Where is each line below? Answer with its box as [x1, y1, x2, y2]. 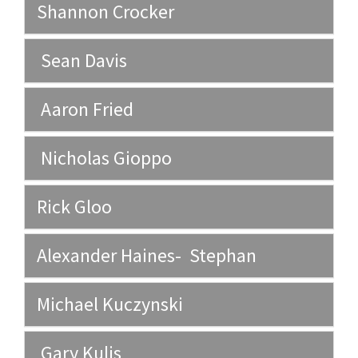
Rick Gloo [37, 194, 112, 220]
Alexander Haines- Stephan [37, 243, 257, 268]
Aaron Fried [37, 97, 133, 122]
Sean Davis [37, 48, 127, 74]
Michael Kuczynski [37, 292, 183, 317]
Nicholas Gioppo [37, 145, 172, 171]
